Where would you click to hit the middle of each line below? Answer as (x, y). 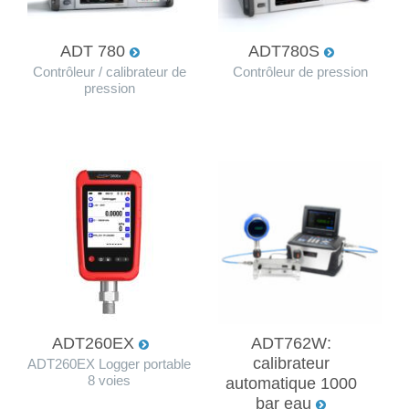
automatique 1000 (291, 383)
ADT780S (286, 51)
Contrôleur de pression (300, 72)
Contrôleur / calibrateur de (109, 72)
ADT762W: (291, 343)
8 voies (109, 380)
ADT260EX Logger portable (109, 364)
